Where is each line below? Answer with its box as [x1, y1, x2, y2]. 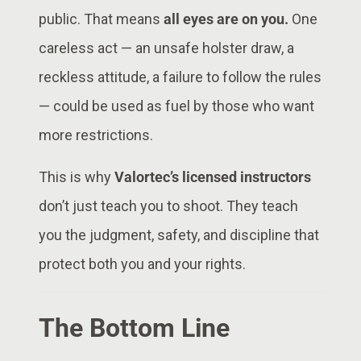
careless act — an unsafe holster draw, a [39, 39, 294, 56]
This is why [39, 168, 114, 185]
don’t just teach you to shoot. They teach [39, 197, 298, 214]
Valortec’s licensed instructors [114, 168, 311, 185]
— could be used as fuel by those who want [39, 97, 314, 114]
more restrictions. [39, 126, 153, 143]
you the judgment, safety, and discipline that [39, 226, 319, 243]
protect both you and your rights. [39, 255, 246, 272]
